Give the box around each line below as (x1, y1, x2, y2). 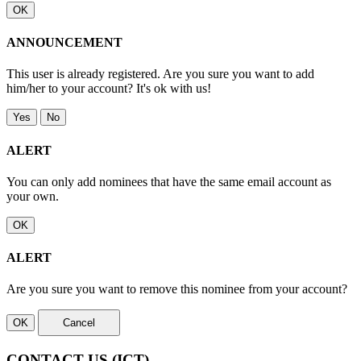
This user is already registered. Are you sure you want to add (6, 67, 314, 81)
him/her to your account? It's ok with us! (6, 81, 211, 96)
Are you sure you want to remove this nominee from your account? (6, 282, 347, 297)
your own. (6, 189, 59, 203)
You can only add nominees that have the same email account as (6, 174, 331, 189)
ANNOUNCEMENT (6, 35, 122, 50)
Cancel (63, 317, 95, 330)
